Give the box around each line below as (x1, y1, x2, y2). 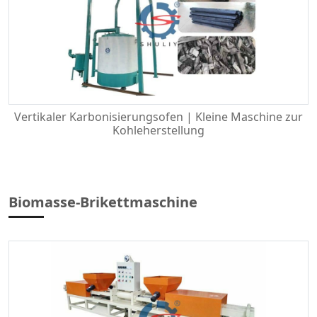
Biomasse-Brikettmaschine (8, 192, 197, 212)
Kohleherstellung (113, 122, 204, 138)
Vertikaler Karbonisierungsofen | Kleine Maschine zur (14, 109, 303, 125)
